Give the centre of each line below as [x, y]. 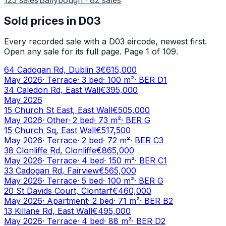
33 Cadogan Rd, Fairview [51, 171]
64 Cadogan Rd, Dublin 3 [52, 70]
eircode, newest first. [166, 42]
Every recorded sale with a [56, 42]
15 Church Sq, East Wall [50, 130]
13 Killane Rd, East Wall [48, 211]
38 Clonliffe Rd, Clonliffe [50, 151]
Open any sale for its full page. [63, 52]
